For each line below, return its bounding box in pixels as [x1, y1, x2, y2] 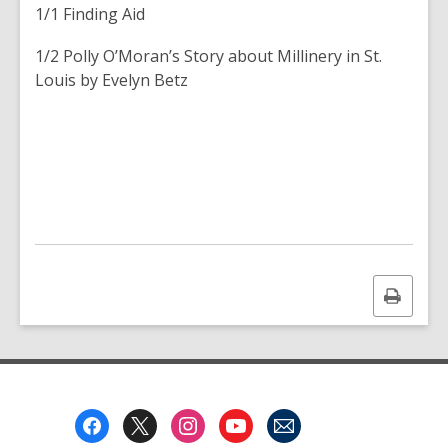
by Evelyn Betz [80, 69, 192, 91]
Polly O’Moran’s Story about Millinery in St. [63, 45, 382, 67]
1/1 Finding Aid [35, 3, 149, 25]
